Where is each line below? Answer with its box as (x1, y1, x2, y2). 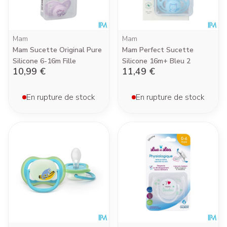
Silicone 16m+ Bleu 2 (122, 56, 191, 66)
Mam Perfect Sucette (122, 45, 194, 55)
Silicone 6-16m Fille (13, 56, 76, 66)
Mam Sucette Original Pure (13, 45, 102, 55)
